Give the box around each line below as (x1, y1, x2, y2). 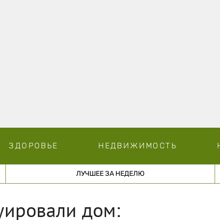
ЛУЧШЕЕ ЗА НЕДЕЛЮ (76, 169, 144, 178)
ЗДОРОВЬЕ (9, 140, 58, 150)
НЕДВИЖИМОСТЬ (98, 140, 177, 150)
